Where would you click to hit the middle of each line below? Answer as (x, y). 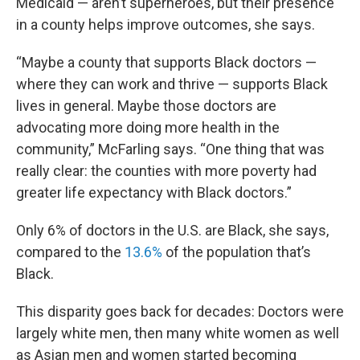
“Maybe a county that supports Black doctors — (166, 62)
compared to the (70, 252)
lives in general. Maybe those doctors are (146, 106)
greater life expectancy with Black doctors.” (154, 192)
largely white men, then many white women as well (178, 333)
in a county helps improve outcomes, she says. (166, 25)
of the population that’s (237, 252)
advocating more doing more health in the (148, 127)
